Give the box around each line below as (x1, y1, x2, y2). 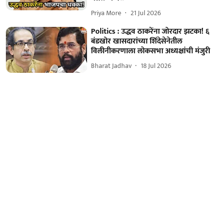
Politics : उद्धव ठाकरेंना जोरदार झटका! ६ (91, 24, 210, 38)
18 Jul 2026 (141, 60, 172, 72)
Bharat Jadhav (91, 60, 132, 72)
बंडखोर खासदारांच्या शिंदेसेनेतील (91, 34, 183, 48)
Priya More (91, 7, 122, 19)
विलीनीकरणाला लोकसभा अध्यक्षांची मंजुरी (91, 44, 211, 58)
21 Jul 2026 (131, 7, 161, 19)
